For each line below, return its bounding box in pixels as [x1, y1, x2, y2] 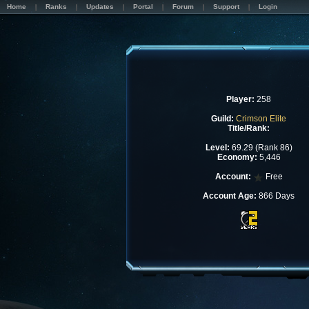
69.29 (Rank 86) [229, 143, 292, 152]
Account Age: [203, 191, 257, 201]
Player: [226, 94, 255, 104]
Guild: [211, 114, 234, 123]
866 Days [257, 191, 295, 201]
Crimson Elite [236, 114, 286, 123]
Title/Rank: [228, 123, 270, 133]
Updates [86, 3, 114, 10]
